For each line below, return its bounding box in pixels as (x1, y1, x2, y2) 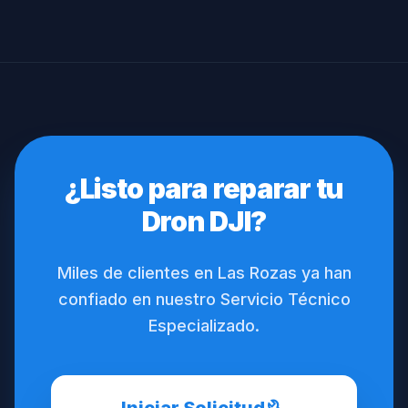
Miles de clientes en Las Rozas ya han (56, 263, 352, 282)
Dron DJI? (141, 205, 267, 238)
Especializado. (148, 316, 260, 335)
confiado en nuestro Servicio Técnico (57, 290, 351, 309)
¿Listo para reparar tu (64, 172, 344, 205)
